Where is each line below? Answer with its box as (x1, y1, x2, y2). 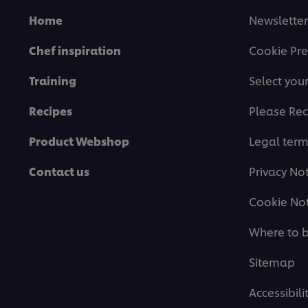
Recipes (29, 102, 72, 119)
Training (29, 72, 76, 89)
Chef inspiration (29, 42, 121, 58)
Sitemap (249, 254, 295, 270)
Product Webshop (29, 133, 129, 149)
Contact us (29, 163, 89, 179)
